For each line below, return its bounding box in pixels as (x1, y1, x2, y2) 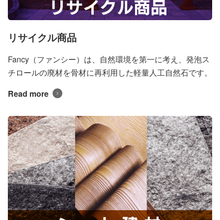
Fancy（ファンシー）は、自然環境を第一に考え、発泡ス (8, 53, 210, 65)
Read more (8, 87, 49, 99)
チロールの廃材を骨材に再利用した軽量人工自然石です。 (8, 66, 212, 78)
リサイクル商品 (8, 29, 77, 44)
